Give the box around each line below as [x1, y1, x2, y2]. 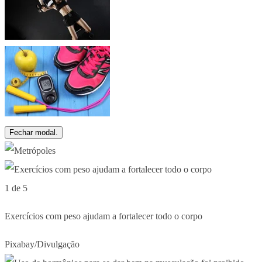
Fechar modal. [9, 127, 58, 137]
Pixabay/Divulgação [5, 239, 80, 249]
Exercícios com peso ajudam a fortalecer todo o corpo [5, 211, 202, 221]
